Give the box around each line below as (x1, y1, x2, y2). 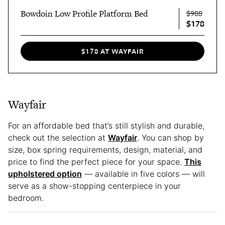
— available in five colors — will (82, 168, 205, 179)
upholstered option (8, 168, 82, 179)
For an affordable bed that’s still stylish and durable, (8, 120, 204, 131)
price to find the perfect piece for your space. (8, 156, 184, 167)
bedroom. (8, 192, 44, 203)
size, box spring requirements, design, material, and (8, 144, 202, 155)
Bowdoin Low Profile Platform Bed (21, 7, 148, 20)
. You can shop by (137, 132, 204, 143)
